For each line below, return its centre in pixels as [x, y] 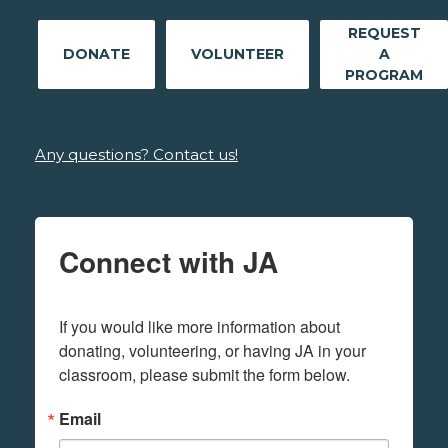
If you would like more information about [199, 327]
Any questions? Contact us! [136, 155]
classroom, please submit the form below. [204, 375]
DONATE [96, 54]
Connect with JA [168, 262]
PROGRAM [384, 75]
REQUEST [384, 33]
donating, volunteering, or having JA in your [212, 351]
